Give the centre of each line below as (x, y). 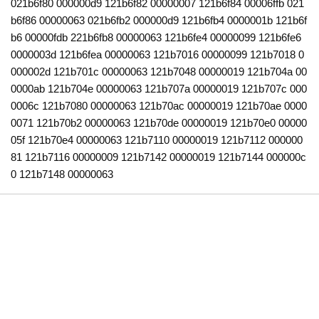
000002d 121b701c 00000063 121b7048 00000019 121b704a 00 (159, 72)
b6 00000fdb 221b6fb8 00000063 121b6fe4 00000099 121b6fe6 (156, 38)
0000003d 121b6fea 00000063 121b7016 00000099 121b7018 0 (158, 55)
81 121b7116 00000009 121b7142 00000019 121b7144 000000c (159, 157)
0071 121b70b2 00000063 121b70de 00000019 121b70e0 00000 (159, 123)
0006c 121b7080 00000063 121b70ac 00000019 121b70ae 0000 (159, 106)
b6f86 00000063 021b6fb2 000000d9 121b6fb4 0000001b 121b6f (159, 21)
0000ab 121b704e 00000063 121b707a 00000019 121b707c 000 (159, 89)
